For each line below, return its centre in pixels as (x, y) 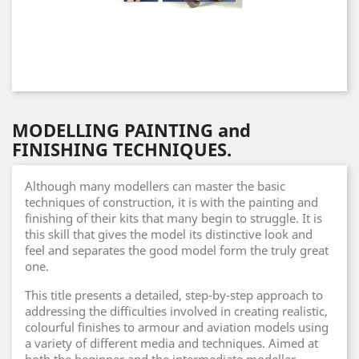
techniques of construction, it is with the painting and (171, 202)
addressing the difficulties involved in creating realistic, (176, 311)
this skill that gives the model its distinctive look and (169, 234)
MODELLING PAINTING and (131, 130)
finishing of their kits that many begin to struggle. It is (173, 218)
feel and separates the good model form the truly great (177, 250)
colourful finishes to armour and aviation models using (177, 327)
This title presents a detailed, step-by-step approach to (174, 295)
